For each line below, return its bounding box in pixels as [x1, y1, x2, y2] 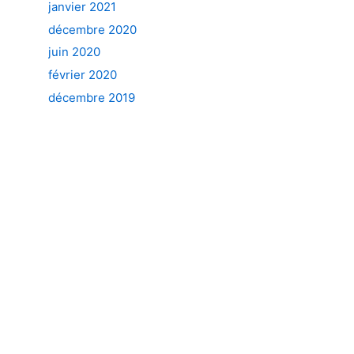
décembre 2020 [48, 21, 137, 37]
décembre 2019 [48, 89, 135, 105]
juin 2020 [48, 44, 100, 60]
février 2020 [48, 67, 117, 82]
